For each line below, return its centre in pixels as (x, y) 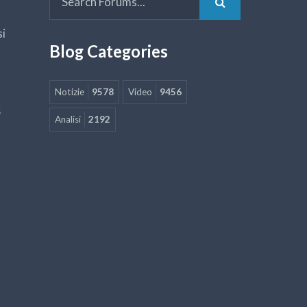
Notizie (69, 92)
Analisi (67, 120)
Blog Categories (108, 51)
